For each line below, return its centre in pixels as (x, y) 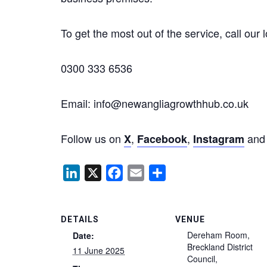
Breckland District (220, 247)
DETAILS (80, 220)
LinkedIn (98, 173)
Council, (202, 259)
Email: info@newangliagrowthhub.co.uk (155, 103)
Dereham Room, (218, 235)
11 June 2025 (99, 251)
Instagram (219, 139)
